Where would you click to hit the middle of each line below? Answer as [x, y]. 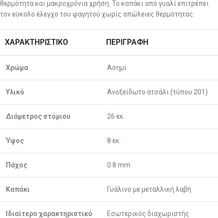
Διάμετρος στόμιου [38, 116]
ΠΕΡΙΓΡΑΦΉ [127, 42]
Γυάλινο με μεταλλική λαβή [149, 189]
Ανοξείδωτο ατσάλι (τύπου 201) [157, 92]
